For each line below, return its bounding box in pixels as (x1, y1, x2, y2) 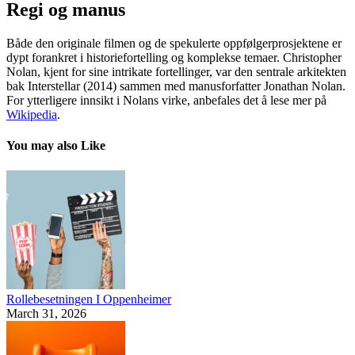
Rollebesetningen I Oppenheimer (6, 292, 171, 306)
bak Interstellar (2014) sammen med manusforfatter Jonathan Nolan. (6, 79, 345, 94)
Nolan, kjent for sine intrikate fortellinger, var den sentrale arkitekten (6, 65, 346, 79)
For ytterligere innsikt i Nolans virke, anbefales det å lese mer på (6, 94, 326, 108)
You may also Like (6, 139, 105, 153)
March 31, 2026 (6, 306, 86, 320)
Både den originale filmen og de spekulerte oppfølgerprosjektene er (6, 36, 342, 51)
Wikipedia (6, 108, 57, 122)
